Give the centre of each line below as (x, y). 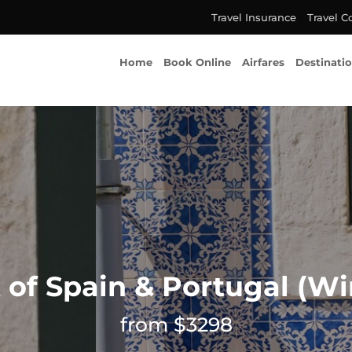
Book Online (197, 62)
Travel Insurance (254, 17)
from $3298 (176, 324)
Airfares (263, 62)
